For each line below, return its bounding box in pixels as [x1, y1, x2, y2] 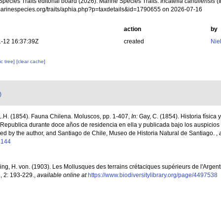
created [123, 38, 144, 45]
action [123, 26, 141, 33]
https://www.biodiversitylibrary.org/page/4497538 [88, 172, 218, 179]
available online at [37, 172, 86, 179]
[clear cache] [16, 59, 46, 64]
